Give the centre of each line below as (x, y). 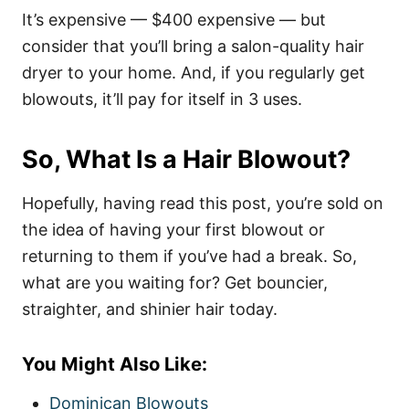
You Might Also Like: (115, 364)
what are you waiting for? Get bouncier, (175, 283)
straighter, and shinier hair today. (150, 309)
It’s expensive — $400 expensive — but (174, 20)
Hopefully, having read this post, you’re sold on (203, 203)
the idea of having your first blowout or (173, 230)
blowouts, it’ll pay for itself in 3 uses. (162, 99)
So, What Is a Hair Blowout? (186, 159)
